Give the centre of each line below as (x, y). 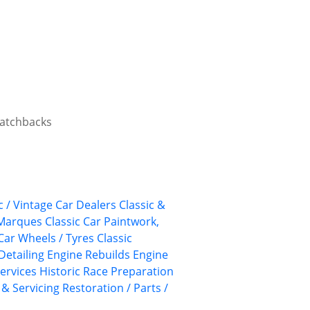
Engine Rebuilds (89, 255)
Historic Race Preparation (107, 272)
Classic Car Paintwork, (102, 222)
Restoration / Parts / (115, 288)
